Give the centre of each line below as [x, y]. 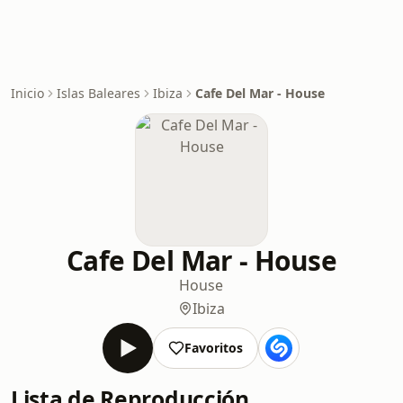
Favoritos [214, 348]
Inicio [27, 93]
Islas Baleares [99, 93]
